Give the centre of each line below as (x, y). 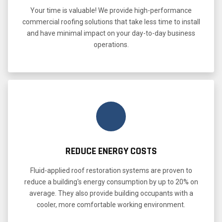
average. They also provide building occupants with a (111, 193)
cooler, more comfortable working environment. (111, 204)
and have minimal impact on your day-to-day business (111, 33)
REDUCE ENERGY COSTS (111, 151)
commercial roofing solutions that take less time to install (111, 22)
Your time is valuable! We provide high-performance (111, 10)
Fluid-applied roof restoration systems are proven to (111, 170)
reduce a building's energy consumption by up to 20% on (111, 182)
